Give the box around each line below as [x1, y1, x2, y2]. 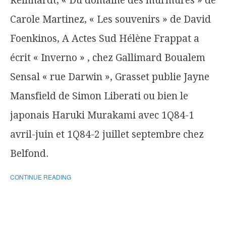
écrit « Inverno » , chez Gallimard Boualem [10, 52, 205, 64]
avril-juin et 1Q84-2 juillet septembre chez [10, 129, 204, 140]
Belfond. [10, 148, 48, 159]
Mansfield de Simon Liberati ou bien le [10, 90, 188, 102]
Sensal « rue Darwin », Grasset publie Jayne [10, 71, 209, 83]
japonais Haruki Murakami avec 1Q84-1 [10, 109, 194, 121]
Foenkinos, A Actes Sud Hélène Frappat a [10, 33, 199, 44]
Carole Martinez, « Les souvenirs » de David [10, 14, 211, 25]
